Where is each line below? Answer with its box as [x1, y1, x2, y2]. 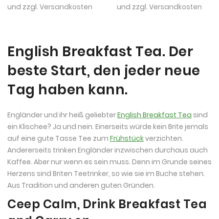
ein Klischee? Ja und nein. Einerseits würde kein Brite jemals [7, 121, 208, 131]
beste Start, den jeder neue [7, 61, 200, 80]
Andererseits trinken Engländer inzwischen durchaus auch [7, 145, 208, 155]
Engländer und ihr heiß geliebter [7, 109, 117, 120]
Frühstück [110, 133, 144, 143]
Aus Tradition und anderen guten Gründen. [7, 180, 155, 190]
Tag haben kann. [7, 80, 128, 99]
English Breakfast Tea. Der [7, 42, 193, 61]
